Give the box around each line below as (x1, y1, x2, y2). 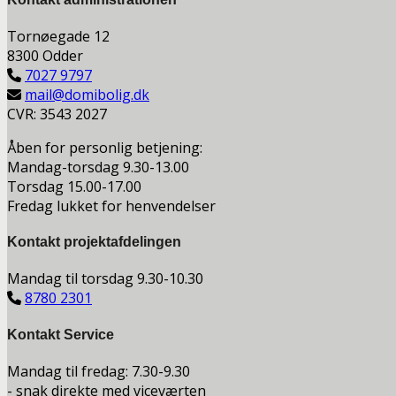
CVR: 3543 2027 (7, 103, 107, 124)
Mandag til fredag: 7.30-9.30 (7, 361, 190, 381)
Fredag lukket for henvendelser (7, 195, 216, 216)
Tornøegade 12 (7, 26, 110, 46)
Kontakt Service (7, 326, 114, 342)
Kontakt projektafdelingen (7, 234, 181, 250)
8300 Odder (7, 45, 83, 65)
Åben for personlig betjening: (7, 137, 202, 157)
